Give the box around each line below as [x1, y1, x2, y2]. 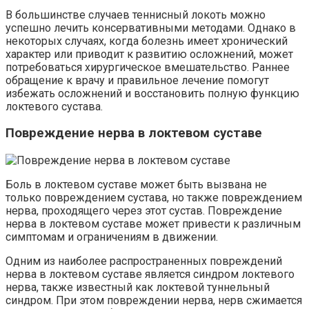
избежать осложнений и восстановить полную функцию [6, 86, 299, 100]
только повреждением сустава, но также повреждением [6, 190, 302, 204]
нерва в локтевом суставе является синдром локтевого [6, 267, 295, 281]
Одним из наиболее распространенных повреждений [6, 254, 282, 268]
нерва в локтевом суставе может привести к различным [6, 217, 301, 230]
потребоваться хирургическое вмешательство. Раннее [6, 60, 290, 74]
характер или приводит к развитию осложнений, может [6, 47, 293, 61]
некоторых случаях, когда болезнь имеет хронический [6, 34, 288, 48]
